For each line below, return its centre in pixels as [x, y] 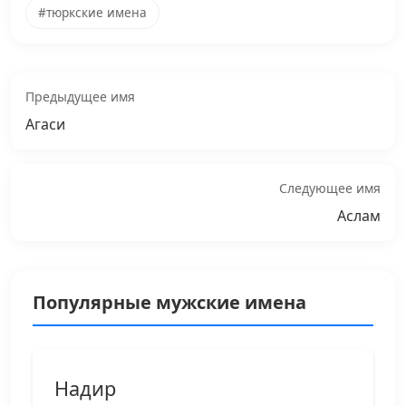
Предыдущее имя [80, 96]
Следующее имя [330, 188]
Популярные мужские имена [169, 302]
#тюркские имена [92, 13]
